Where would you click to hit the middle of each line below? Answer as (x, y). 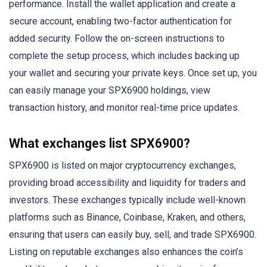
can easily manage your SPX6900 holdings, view (110, 90)
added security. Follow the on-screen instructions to (117, 38)
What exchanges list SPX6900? (100, 143)
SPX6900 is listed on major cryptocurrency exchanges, (122, 165)
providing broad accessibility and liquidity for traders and (127, 182)
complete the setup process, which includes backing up (124, 55)
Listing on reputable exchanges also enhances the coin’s (126, 252)
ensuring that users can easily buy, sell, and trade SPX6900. (133, 234)
